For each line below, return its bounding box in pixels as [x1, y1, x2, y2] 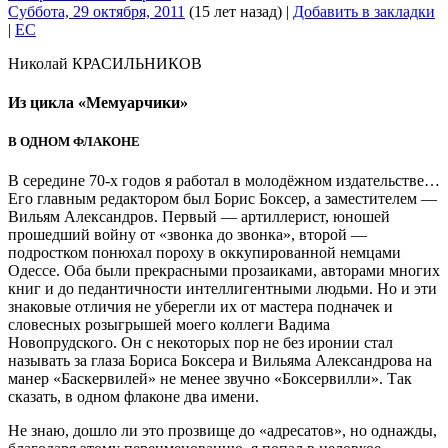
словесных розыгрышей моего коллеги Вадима [8, 316, 330, 334]
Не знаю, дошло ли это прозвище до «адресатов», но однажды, [8, 422, 437, 440]
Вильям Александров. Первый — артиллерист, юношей [8, 208, 390, 226]
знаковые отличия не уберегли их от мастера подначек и [8, 298, 393, 316]
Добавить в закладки [293, 2, 435, 20]
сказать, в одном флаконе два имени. [8, 388, 259, 406]
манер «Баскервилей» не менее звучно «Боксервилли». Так [8, 370, 412, 388]
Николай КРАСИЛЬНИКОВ [8, 54, 202, 72]
